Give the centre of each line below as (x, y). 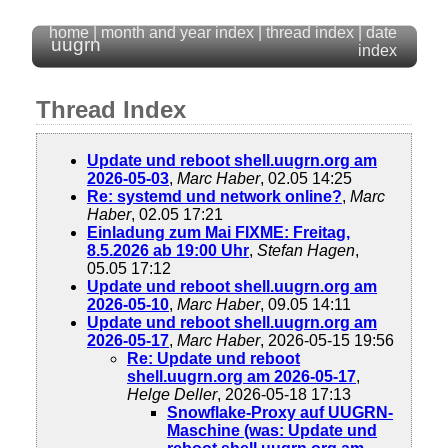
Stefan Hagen (306, 250)
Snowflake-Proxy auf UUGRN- (280, 412)
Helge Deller (172, 394)
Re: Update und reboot (213, 358)
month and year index (177, 32)
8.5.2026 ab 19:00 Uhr (168, 250)
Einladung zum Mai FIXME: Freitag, (218, 232)
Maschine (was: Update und (272, 430)
